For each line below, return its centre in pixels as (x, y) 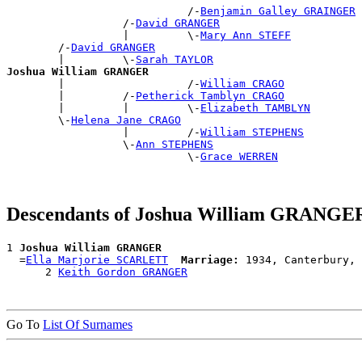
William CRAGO (242, 84)
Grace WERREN (239, 157)
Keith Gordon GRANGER (123, 272)
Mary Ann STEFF (246, 36)
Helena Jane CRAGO (126, 120)
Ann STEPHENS (175, 145)
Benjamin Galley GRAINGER (278, 11)
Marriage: (210, 260)
